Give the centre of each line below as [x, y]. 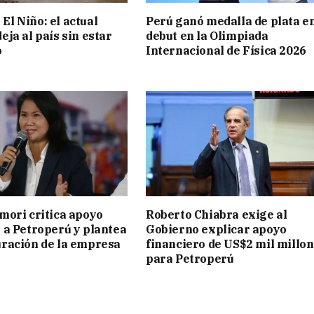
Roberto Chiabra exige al [217, 214]
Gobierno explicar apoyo [216, 229]
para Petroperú [190, 258]
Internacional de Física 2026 [226, 51]
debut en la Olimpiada [207, 36]
